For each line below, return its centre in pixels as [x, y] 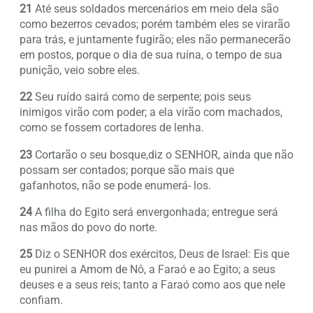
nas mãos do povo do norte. [88, 227]
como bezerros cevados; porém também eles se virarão [155, 24]
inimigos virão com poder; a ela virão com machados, [151, 112]
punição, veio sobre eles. [80, 70]
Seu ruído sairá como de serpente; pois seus [141, 97]
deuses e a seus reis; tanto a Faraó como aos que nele [152, 285]
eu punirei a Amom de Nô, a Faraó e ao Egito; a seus [147, 270]
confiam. [41, 300]
